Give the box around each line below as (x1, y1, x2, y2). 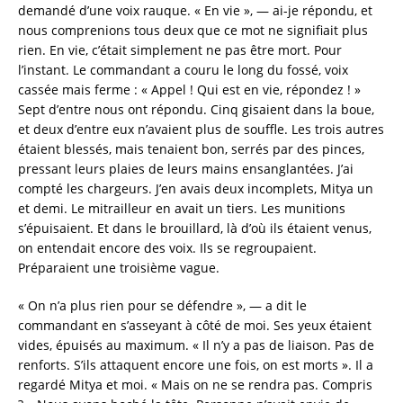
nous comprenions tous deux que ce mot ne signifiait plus (18, 22, 368, 40)
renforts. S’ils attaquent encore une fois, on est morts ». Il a (18, 356, 373, 374)
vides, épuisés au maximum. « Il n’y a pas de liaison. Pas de (18, 336, 374, 354)
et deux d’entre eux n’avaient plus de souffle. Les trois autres (18, 121, 384, 139)
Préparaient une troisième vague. (18, 259, 219, 277)
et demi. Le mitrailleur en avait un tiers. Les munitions (18, 200, 345, 218)
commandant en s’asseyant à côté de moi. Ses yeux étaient (18, 317, 372, 335)
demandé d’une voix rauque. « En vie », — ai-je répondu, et (18, 2, 372, 20)
